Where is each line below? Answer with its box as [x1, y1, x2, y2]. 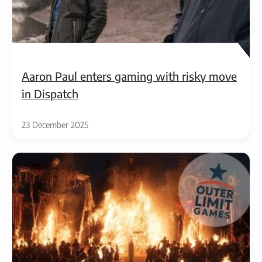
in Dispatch [22, 86, 78, 101]
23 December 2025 [22, 119, 88, 130]
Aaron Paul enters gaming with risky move [22, 68, 237, 83]
